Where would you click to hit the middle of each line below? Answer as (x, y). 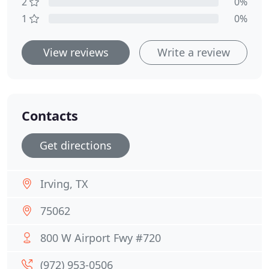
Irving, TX (64, 184)
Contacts (50, 116)
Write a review (193, 52)
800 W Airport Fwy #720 (101, 238)
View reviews (76, 52)
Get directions (76, 145)
